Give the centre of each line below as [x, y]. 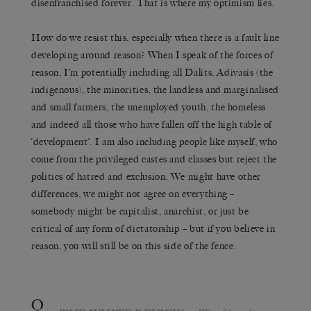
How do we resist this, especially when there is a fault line [155, 37]
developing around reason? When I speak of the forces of [152, 55]
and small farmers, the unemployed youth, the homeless [149, 107]
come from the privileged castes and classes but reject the [154, 159]
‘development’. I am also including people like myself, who [155, 142]
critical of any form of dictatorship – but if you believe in [153, 228]
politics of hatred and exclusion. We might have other [146, 176]
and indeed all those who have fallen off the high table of [152, 124]
